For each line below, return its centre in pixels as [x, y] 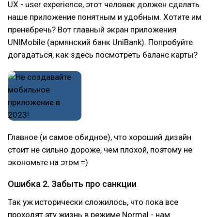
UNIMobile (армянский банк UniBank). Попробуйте [100, 42]
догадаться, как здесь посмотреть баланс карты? [103, 55]
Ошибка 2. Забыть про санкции [72, 184]
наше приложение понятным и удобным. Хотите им [105, 17]
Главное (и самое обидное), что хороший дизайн [100, 137]
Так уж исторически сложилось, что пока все [93, 202]
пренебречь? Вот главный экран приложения [92, 30]
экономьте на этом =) [48, 162]
